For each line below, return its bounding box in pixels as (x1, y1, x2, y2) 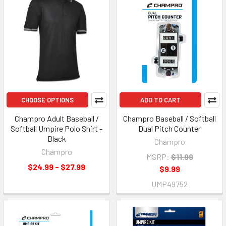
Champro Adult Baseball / (14, 113, 99, 123)
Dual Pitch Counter (138, 123, 201, 133)
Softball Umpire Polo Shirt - (11, 123, 102, 133)
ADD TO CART (140, 95, 181, 104)
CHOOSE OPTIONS (21, 95, 74, 104)
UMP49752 (151, 179, 188, 189)
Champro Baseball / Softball (123, 113, 216, 123)
